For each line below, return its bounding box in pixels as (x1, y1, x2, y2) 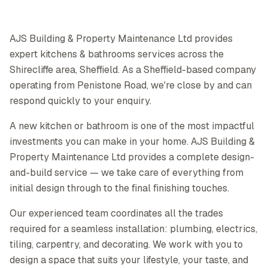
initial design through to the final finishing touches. (10, 182, 229, 194)
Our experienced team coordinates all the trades (10, 207, 223, 220)
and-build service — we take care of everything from (10, 166, 243, 179)
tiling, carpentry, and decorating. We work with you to (10, 238, 243, 251)
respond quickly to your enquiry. (10, 95, 151, 107)
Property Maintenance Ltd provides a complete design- (10, 151, 254, 163)
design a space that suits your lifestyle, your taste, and (10, 254, 248, 266)
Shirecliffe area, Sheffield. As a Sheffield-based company (10, 63, 256, 76)
